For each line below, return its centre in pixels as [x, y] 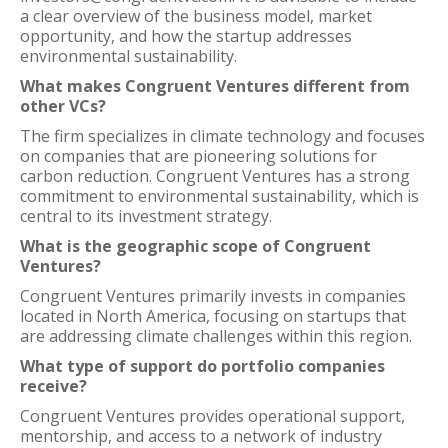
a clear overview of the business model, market [196, 16]
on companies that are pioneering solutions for [198, 156]
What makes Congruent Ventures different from [215, 86]
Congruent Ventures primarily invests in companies [213, 296]
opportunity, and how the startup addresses [186, 36]
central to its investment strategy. [146, 216]
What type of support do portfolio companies [202, 366]
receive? [53, 386]
